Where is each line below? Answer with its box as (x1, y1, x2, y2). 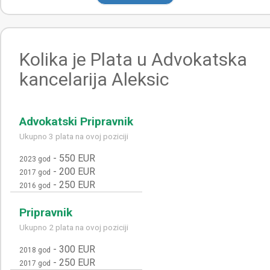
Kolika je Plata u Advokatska (19, 49, 247, 70)
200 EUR (59, 166, 95, 177)
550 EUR (59, 152, 95, 164)
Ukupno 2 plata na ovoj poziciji (19, 222, 128, 232)
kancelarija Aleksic (19, 69, 169, 90)
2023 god (19, 155, 51, 163)
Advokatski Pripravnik (19, 115, 133, 128)
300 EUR (59, 243, 95, 255)
